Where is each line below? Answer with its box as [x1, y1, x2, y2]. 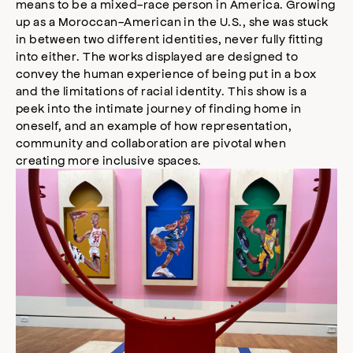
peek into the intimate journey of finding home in [16, 99, 302, 115]
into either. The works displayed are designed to [16, 47, 299, 63]
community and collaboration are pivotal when [16, 134, 287, 150]
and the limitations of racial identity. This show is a [16, 82, 307, 98]
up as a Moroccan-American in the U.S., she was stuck [16, 13, 329, 28]
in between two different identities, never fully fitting [16, 30, 323, 46]
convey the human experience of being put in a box [16, 65, 317, 80]
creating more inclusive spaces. [16, 151, 202, 167]
